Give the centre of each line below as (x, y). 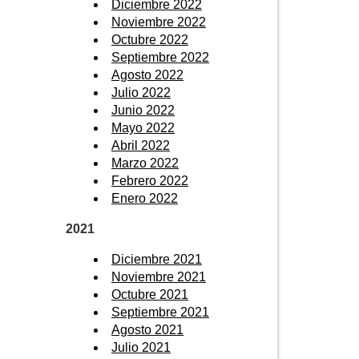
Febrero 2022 (150, 180)
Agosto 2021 (147, 329)
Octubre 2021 (150, 294)
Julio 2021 (141, 347)
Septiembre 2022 (160, 57)
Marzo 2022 (145, 163)
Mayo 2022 (143, 127)
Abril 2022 (141, 145)
